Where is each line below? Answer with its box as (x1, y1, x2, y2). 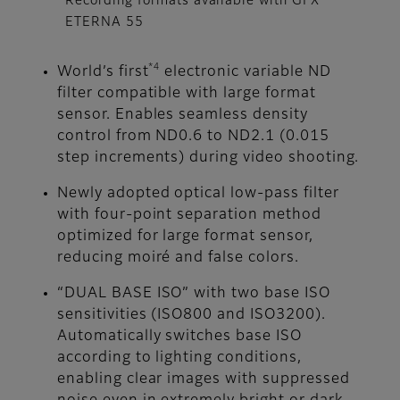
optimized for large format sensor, (57, 229, 313, 244)
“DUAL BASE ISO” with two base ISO (57, 286, 330, 301)
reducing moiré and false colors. (57, 250, 299, 265)
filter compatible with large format (57, 86, 316, 101)
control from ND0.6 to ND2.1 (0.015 (57, 129, 329, 144)
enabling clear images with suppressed (57, 371, 350, 387)
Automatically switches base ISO (57, 329, 302, 344)
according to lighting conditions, (57, 350, 302, 365)
